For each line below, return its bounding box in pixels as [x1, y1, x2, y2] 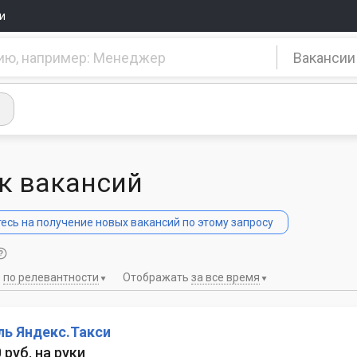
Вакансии [293, 49, 355, 66]
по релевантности [3, 271, 99, 284]
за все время [191, 271, 260, 284]
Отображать [123, 271, 191, 284]
